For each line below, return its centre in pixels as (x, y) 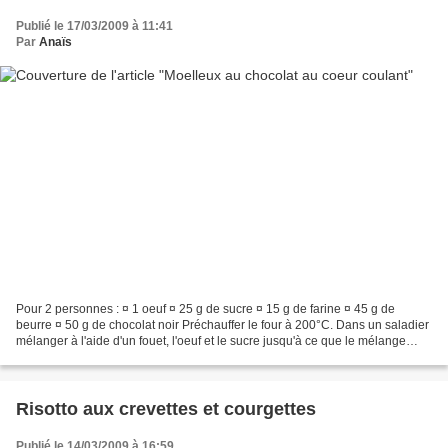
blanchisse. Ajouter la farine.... (97, 357)
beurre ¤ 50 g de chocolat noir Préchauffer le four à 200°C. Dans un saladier (222, 325)
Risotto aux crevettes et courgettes (166, 409)
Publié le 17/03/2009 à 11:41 (94, 25)
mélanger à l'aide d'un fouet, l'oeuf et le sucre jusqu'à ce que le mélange (211, 341)
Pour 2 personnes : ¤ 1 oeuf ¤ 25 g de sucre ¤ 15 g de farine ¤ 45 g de (205, 309)
